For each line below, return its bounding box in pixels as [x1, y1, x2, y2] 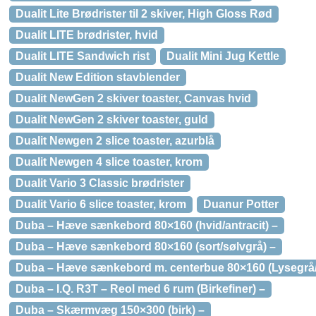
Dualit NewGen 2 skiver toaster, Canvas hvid [16, 92, 251, 104]
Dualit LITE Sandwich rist [16, 50, 150, 62]
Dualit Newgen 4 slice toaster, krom [16, 156, 202, 168]
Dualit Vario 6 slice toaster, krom [16, 198, 186, 210]
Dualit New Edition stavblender [16, 71, 180, 83]
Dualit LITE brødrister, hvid [16, 29, 158, 41]
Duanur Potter [203, 198, 279, 210]
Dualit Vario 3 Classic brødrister [16, 177, 184, 189]
